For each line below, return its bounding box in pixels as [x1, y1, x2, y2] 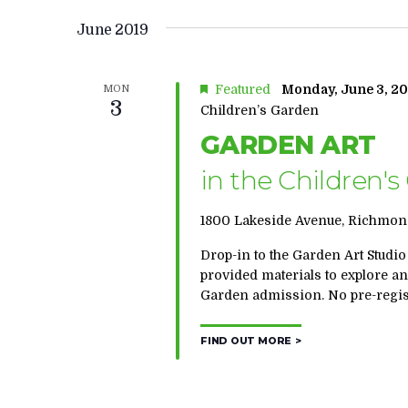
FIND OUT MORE [199, 335, 292, 348]
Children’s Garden [199, 103, 319, 117]
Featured [214, 82, 270, 97]
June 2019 [76, 22, 148, 38]
